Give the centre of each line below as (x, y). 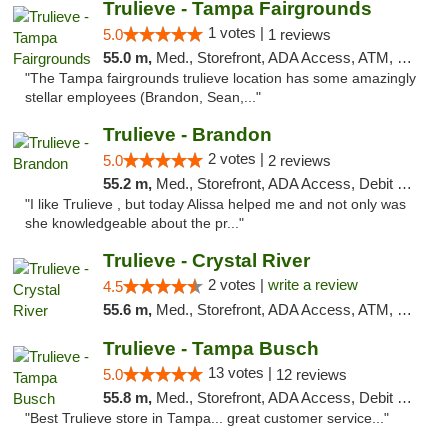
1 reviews (299, 34)
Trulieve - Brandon (187, 134)
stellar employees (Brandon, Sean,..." (143, 97)
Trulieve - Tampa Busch (210, 348)
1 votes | (237, 32)
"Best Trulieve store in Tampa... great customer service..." (207, 418)
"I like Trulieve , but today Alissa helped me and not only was (215, 204)
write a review (312, 284)
